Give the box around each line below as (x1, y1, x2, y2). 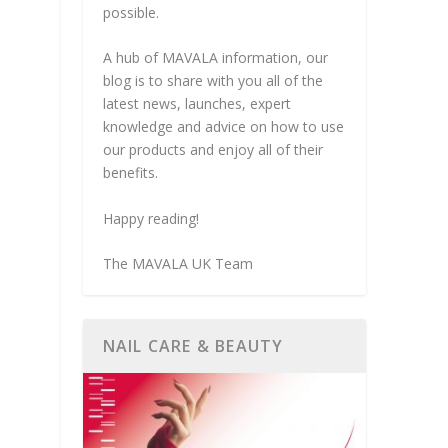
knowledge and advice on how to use (102, 117, 344, 137)
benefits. (102, 163, 158, 183)
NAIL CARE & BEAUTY (102, 335, 284, 358)
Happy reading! (102, 208, 199, 228)
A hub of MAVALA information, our (102, 48, 328, 68)
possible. (102, 3, 159, 22)
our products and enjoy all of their (102, 140, 323, 160)
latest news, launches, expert (102, 94, 291, 114)
